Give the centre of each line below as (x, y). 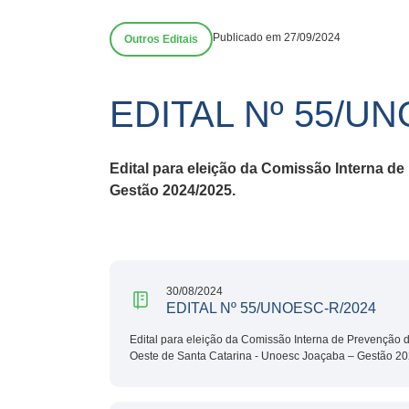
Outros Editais (161, 39)
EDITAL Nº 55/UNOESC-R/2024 (271, 308)
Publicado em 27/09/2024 (277, 37)
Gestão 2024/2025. (173, 190)
